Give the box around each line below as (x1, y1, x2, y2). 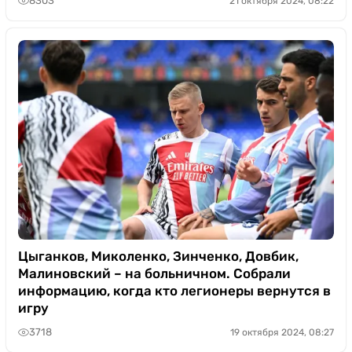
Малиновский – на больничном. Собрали (18, 265, 291, 281)
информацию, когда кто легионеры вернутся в (18, 282, 331, 299)
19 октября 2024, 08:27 (230, 326, 334, 338)
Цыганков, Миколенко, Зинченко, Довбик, (18, 247, 299, 264)
